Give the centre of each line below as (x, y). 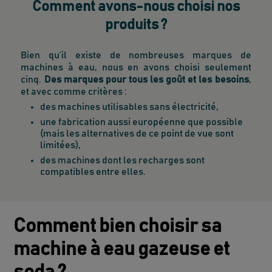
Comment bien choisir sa (118, 226)
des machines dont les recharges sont (123, 160)
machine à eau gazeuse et (122, 249)
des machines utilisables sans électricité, (130, 107)
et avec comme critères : (75, 91)
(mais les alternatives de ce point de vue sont (137, 133)
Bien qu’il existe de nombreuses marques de (136, 55)
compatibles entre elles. (94, 172)
